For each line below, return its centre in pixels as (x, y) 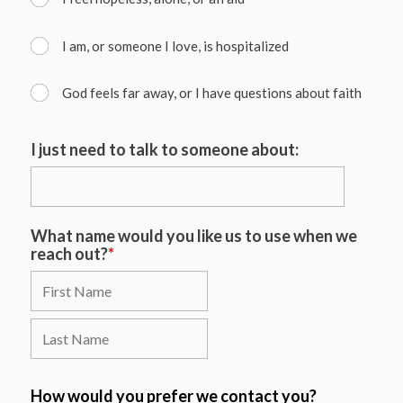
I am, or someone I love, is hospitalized (176, 45)
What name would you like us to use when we (194, 236)
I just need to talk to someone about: (165, 149)
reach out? (70, 254)
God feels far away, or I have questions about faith (212, 93)
